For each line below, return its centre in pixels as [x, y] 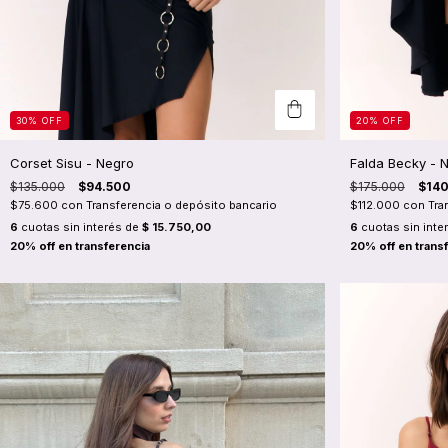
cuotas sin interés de [80, 226]
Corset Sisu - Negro [72, 162]
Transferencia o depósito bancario [181, 204]
